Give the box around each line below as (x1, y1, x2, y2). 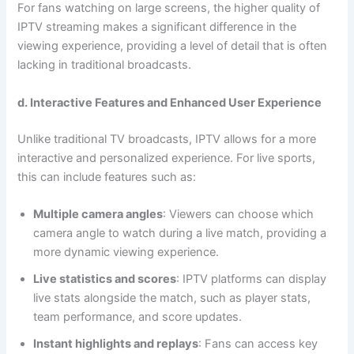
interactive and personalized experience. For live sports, (17, 150, 316, 165)
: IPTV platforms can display (176, 271, 327, 286)
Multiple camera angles (33, 206, 164, 221)
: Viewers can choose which (163, 206, 314, 221)
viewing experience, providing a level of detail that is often (17, 39, 328, 54)
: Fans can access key (198, 336, 318, 351)
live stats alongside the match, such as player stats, (33, 290, 311, 305)
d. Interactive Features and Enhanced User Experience (17, 95, 322, 110)
